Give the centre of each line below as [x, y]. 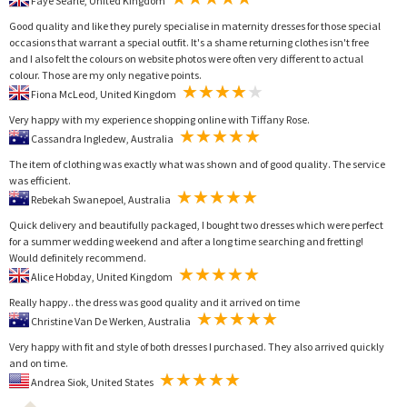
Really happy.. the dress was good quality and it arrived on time [154, 302]
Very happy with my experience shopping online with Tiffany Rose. [159, 119]
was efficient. [40, 180]
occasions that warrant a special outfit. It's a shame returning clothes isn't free [189, 42]
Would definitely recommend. [78, 257]
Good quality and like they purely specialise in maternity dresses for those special [195, 25]
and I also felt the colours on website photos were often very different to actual [186, 58]
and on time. [39, 362]
